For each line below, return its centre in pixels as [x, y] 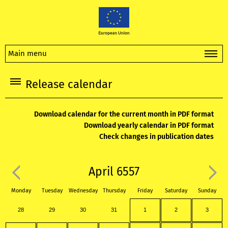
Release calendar [69, 84]
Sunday [207, 191]
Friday [145, 191]
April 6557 [114, 172]
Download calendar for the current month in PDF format [124, 115]
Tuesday [52, 191]
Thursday [114, 191]
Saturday [176, 191]
